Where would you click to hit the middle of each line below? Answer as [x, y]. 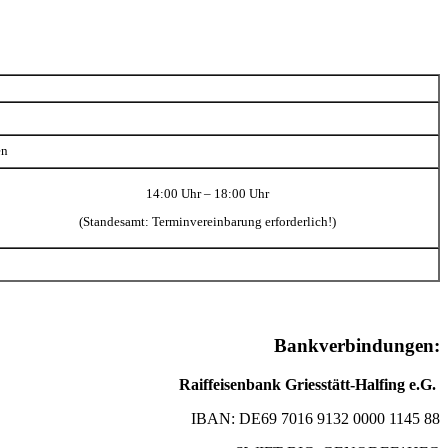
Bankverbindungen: [357, 345]
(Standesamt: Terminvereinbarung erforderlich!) [207, 221]
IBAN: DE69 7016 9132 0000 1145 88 [315, 418]
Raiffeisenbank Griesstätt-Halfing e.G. [309, 384]
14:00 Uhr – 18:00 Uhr [207, 194]
